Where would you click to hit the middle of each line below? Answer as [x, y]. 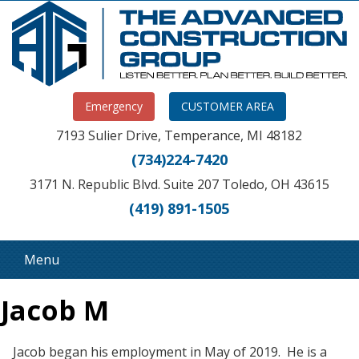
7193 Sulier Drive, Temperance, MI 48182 [179, 136]
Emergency [114, 107]
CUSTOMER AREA [228, 107]
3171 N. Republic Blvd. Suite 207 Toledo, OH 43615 [179, 185]
